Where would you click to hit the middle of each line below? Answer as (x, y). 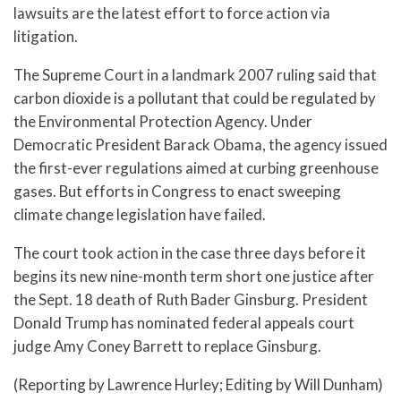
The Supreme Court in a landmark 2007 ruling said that (195, 75)
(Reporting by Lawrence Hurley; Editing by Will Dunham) (198, 384)
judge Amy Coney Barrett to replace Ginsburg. (167, 346)
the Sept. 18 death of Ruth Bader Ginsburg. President (191, 299)
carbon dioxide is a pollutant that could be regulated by (195, 98)
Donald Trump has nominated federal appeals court (184, 322)
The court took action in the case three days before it (190, 252)
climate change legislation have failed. (140, 215)
